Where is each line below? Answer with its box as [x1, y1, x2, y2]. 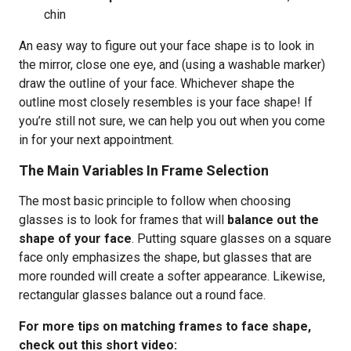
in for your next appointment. [19, 132, 174, 147]
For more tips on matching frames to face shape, [19, 319, 311, 334]
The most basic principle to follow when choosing [19, 194, 291, 208]
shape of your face [19, 231, 132, 246]
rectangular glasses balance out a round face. [19, 288, 266, 302]
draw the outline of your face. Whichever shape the [19, 76, 295, 91]
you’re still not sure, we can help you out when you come [19, 114, 325, 128]
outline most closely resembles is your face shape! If [19, 95, 313, 110]
